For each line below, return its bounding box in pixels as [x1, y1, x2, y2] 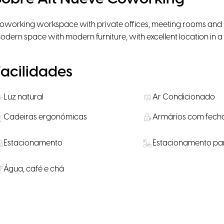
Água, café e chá [3, 164, 64, 173]
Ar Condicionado [152, 92, 215, 101]
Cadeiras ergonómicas [3, 112, 87, 121]
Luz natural [3, 92, 44, 101]
